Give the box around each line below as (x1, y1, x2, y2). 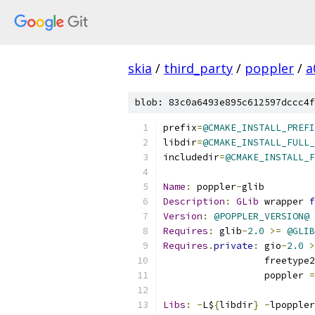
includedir (163, 151, 219, 163)
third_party (164, 60, 233, 77)
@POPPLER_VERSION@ (214, 210, 309, 222)
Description (163, 195, 225, 207)
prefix (163, 122, 197, 134)
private (214, 240, 253, 252)
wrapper (259, 195, 309, 207)
